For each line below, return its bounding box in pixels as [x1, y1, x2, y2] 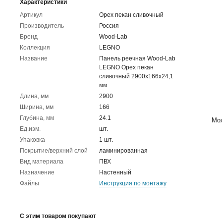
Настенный [99, 169, 131, 176]
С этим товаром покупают [20, 213, 96, 220]
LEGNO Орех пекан [99, 64, 154, 71]
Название [20, 55, 48, 62]
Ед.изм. [20, 125, 41, 132]
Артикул [20, 11, 43, 18]
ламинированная [99, 147, 148, 154]
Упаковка [20, 136, 45, 143]
